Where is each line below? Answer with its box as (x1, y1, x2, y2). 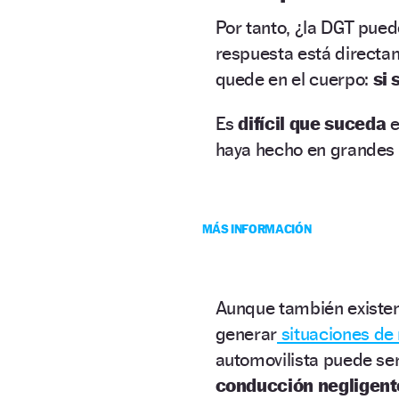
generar (215, 322, 278, 346)
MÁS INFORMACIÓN (201, 221, 312, 237)
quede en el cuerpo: (215, 68, 369, 91)
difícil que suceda (238, 112, 387, 135)
